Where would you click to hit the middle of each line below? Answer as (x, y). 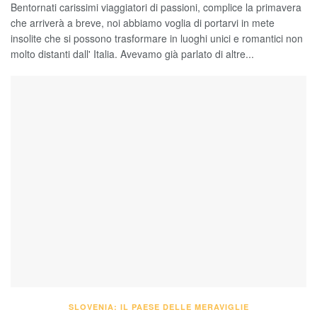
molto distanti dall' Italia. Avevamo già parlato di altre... (132, 54)
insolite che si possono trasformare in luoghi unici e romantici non (157, 39)
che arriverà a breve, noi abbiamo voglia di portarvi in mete (143, 23)
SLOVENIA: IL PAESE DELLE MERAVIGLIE (158, 307)
